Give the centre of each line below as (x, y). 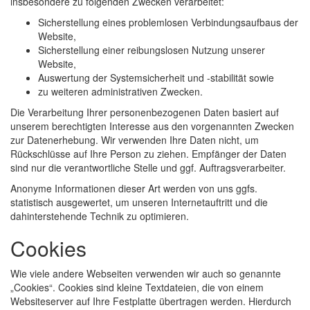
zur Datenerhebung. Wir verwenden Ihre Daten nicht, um (135, 140)
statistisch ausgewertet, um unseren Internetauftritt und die (139, 202)
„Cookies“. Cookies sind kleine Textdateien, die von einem (137, 288)
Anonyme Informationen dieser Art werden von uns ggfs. (134, 189)
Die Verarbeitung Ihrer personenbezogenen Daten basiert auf (145, 112)
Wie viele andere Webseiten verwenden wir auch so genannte (146, 274)
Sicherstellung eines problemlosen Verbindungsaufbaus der (168, 22)
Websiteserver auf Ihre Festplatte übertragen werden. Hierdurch (151, 301)
